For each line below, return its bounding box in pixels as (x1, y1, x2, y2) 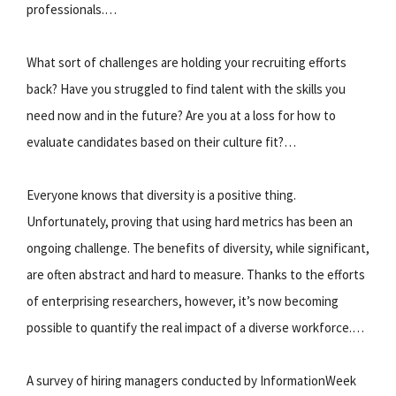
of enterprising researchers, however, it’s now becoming (27, 292, 339, 309)
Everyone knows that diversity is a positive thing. (27, 186, 296, 203)
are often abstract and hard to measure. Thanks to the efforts (27, 265, 365, 283)
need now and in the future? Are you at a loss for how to (27, 106, 336, 124)
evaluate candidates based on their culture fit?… (27, 133, 296, 150)
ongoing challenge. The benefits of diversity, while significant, (27, 239, 369, 256)
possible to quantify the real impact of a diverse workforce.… (27, 318, 364, 336)
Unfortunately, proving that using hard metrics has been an (27, 212, 353, 230)
